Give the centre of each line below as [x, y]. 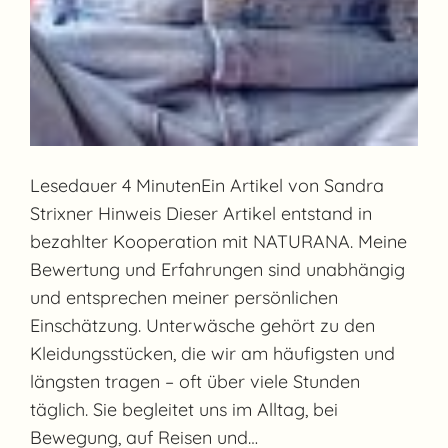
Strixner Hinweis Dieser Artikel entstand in [201, 213]
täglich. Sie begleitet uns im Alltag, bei [184, 409]
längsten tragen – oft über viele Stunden [195, 381]
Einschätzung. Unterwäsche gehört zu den [203, 325]
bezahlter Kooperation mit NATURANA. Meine [219, 241]
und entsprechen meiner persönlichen [184, 297]
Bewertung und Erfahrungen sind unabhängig [218, 269]
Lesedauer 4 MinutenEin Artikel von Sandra [207, 185]
